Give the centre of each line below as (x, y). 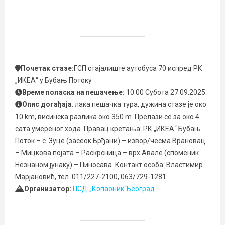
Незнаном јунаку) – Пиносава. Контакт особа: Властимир (109, 165)
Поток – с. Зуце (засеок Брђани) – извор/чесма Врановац (110, 141)
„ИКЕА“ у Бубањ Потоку (53, 80)
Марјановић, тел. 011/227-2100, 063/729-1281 (91, 177)
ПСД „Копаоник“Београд (114, 189)
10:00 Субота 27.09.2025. (166, 92)
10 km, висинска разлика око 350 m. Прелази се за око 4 (107, 117)
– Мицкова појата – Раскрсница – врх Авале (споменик (107, 153)
